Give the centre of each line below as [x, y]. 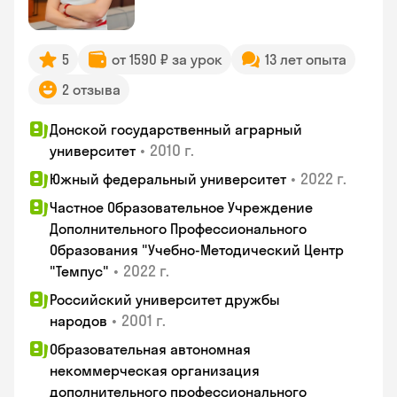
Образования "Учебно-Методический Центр [197, 250]
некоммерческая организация [155, 370]
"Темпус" [79, 271]
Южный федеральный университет [168, 179]
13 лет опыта [306, 59]
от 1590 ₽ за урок [167, 59]
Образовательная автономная [150, 349]
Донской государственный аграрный [176, 129]
